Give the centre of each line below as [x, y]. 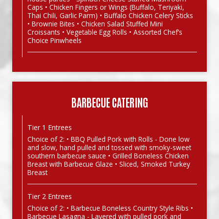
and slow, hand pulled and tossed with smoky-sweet [109, 147]
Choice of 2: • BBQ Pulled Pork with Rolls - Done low [109, 139]
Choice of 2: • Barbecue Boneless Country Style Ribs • [110, 208]
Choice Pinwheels [55, 40]
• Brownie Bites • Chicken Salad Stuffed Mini [95, 24]
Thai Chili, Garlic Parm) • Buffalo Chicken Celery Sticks [110, 15]
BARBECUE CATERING [109, 102]
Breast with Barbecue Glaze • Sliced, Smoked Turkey [109, 164]
